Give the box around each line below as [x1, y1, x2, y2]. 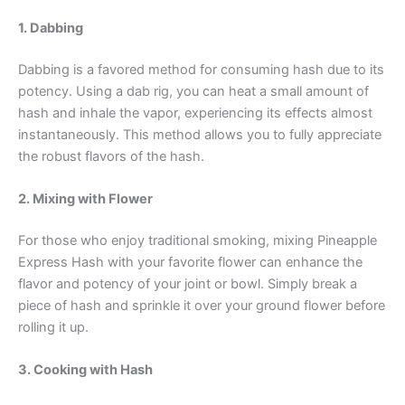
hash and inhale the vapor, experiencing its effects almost [18, 104, 372, 121]
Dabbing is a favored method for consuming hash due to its [18, 61, 384, 78]
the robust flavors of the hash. [18, 147, 204, 165]
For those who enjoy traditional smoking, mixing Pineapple [18, 232, 377, 250]
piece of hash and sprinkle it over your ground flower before [18, 297, 385, 315]
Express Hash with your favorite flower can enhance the [18, 254, 363, 271]
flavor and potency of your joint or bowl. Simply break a [18, 276, 357, 293]
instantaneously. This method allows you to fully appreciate [18, 126, 381, 143]
